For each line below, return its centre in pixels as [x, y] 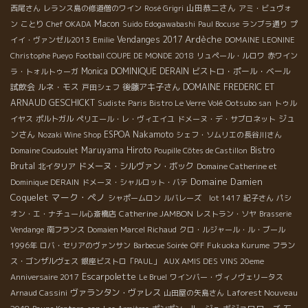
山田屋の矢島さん [194, 293]
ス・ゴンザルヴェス [44, 261]
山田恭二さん [211, 8]
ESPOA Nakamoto [139, 134]
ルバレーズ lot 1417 [202, 198]
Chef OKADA [69, 24]
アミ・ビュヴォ [265, 8]
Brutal [23, 165]
